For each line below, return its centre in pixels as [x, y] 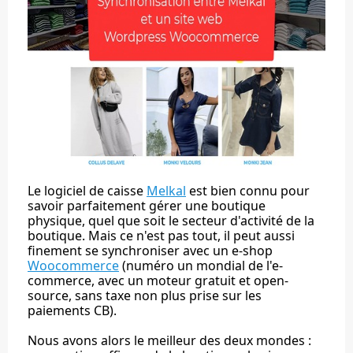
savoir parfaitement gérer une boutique [147, 206]
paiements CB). [72, 310]
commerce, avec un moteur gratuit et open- [158, 281]
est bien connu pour [248, 191]
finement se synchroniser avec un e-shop [150, 251]
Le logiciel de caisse [87, 191]
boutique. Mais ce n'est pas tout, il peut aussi [161, 236]
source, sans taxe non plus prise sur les [145, 295]
